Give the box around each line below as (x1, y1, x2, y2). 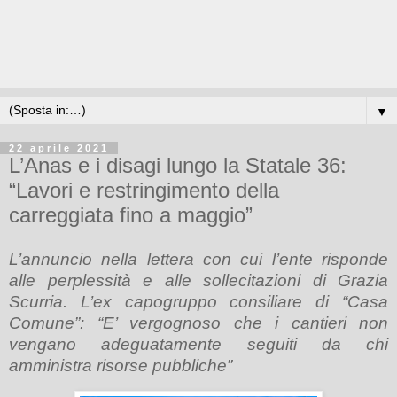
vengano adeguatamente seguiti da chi (9, 334, 388, 354)
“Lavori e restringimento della (9, 178, 279, 202)
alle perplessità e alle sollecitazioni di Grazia (9, 270, 388, 290)
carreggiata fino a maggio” (9, 203, 253, 227)
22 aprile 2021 (9, 143, 109, 153)
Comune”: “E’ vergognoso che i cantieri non (9, 313, 388, 332)
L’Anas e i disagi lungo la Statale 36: (9, 153, 346, 177)
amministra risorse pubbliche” (9, 355, 232, 375)
